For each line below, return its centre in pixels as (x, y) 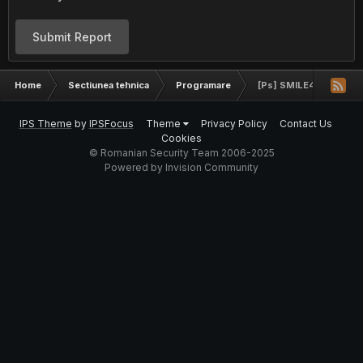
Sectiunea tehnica (109, 85)
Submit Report (72, 37)
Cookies (181, 138)
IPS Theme (45, 124)
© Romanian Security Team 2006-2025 (181, 153)
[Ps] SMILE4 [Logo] (304, 85)
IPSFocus (111, 124)
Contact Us (305, 124)
